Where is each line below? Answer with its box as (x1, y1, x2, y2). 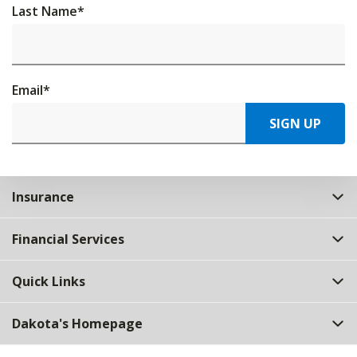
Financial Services (12, 230, 124, 248)
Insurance (12, 188, 74, 206)
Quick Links (12, 273, 85, 290)
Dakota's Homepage (12, 315, 143, 332)
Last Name (12, 2, 77, 20)
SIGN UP (269, 115, 321, 132)
